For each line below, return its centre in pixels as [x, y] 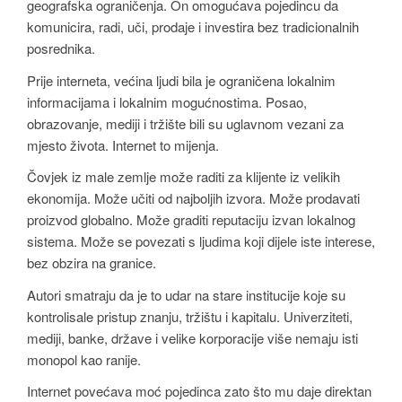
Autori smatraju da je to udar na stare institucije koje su [186, 294]
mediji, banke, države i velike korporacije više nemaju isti [192, 337]
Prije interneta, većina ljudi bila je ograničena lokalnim [181, 80]
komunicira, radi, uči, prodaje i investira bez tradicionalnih [193, 26]
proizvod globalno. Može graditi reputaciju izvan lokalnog [191, 220]
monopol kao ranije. [84, 359]
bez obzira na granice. [92, 263]
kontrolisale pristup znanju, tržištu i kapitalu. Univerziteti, [190, 316]
